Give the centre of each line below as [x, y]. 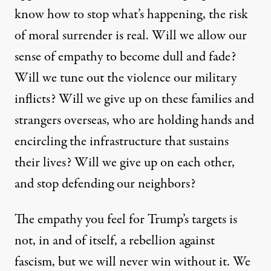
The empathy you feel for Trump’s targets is [126, 220]
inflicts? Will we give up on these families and [134, 100]
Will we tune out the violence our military [126, 78]
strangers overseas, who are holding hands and [134, 121]
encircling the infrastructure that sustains [122, 142]
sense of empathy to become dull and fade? [125, 57]
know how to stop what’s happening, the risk [131, 15]
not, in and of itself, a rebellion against [115, 241]
